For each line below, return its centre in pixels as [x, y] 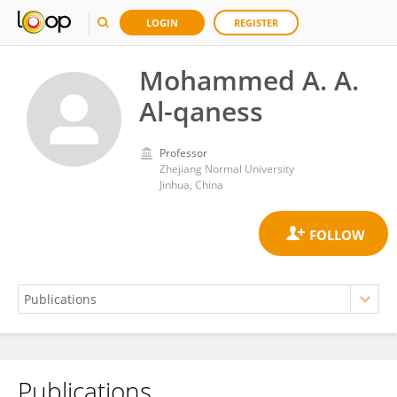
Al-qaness [201, 111]
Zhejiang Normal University [227, 169]
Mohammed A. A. [249, 80]
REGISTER [256, 23]
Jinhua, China [191, 185]
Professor [183, 153]
